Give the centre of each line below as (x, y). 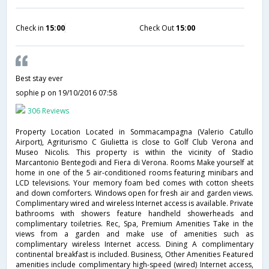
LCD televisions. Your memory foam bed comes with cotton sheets (134, 183)
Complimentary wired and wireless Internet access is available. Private (134, 203)
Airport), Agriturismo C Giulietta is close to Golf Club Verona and (134, 142)
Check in (31, 28)
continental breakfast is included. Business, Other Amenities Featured (134, 254)
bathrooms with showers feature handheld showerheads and (134, 213)
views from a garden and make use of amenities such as (134, 234)
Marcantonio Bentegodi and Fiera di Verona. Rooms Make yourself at (134, 162)
